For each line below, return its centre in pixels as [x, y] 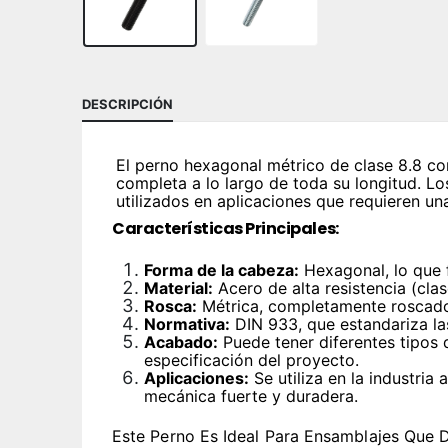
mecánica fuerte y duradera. [251, 396]
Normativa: [187, 324]
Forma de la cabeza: [221, 270]
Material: [178, 288]
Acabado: [181, 342]
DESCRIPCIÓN [127, 104]
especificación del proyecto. [251, 360]
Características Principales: [225, 229]
